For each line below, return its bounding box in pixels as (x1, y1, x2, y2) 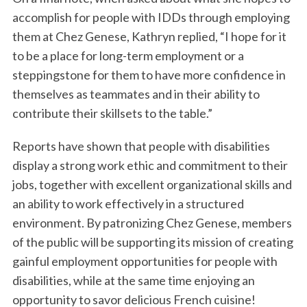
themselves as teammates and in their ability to (12, 86, 260, 102)
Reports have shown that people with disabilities (12, 138, 270, 154)
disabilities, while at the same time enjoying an (12, 273, 255, 288)
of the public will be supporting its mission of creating (12, 234, 293, 250)
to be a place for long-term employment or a (12, 48, 244, 64)
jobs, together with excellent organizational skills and (12, 177, 292, 193)
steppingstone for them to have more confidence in (12, 67, 286, 83)
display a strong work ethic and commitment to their (12, 158, 288, 173)
